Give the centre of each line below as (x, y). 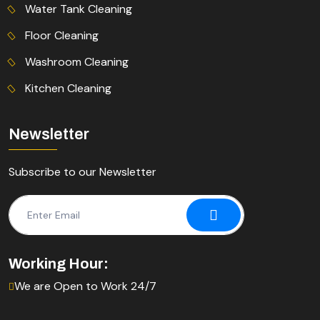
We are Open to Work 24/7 (85, 286)
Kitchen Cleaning (68, 88)
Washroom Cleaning (77, 61)
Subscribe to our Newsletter (82, 172)
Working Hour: (59, 264)
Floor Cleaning (62, 35)
